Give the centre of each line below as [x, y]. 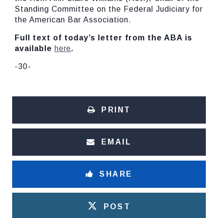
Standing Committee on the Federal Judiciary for [109, 9]
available [35, 48]
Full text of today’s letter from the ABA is [103, 38]
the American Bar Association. [73, 20]
